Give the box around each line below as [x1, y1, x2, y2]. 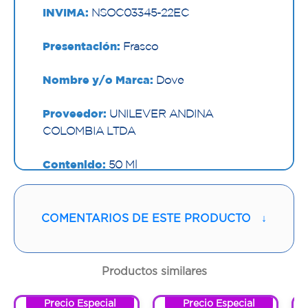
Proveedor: [43, 107, 107, 120]
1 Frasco [98, 192, 142, 205]
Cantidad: [43, 192, 98, 205]
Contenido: [43, 158, 106, 171]
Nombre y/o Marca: [43, 74, 153, 87]
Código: [43, 225, 88, 239]
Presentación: [43, 40, 120, 53]
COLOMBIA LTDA [43, 124, 135, 137]
